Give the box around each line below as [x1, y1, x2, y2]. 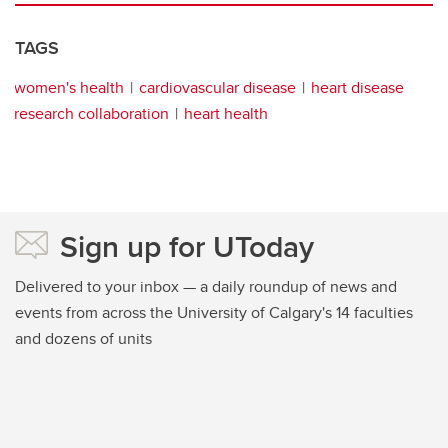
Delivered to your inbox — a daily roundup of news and [15, 275, 397, 299]
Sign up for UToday [60, 225, 314, 269]
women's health [14, 76, 124, 100]
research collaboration [14, 102, 169, 126]
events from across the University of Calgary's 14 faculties [15, 301, 413, 325]
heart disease [311, 76, 404, 100]
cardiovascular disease [139, 76, 296, 100]
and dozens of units [15, 327, 152, 351]
